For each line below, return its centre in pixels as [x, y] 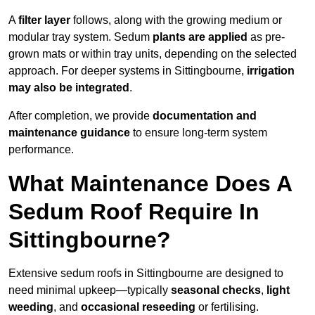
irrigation [271, 71]
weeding [31, 307]
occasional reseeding [138, 307]
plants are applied [200, 37]
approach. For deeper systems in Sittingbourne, [128, 71]
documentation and [205, 116]
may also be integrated [69, 88]
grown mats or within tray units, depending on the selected [153, 54]
